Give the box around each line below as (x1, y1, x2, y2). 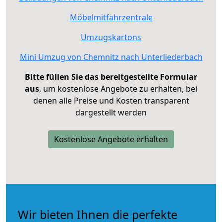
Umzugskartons (81, 31, 141, 43)
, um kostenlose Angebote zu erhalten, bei (39, 83, 197, 94)
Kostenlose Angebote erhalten (54, 133, 168, 145)
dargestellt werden (75, 107, 147, 118)
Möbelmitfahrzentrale (69, 11, 153, 23)
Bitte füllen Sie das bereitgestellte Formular (25, 71, 197, 82)
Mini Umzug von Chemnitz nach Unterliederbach (19, 51, 203, 62)
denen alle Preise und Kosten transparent (33, 95, 189, 106)
